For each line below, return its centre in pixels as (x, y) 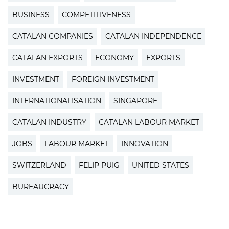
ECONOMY (114, 58)
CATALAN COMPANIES (53, 36)
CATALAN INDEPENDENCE (153, 36)
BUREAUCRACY (41, 186)
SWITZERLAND (39, 165)
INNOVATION (145, 143)
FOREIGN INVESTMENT (113, 79)
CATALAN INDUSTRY (49, 122)
